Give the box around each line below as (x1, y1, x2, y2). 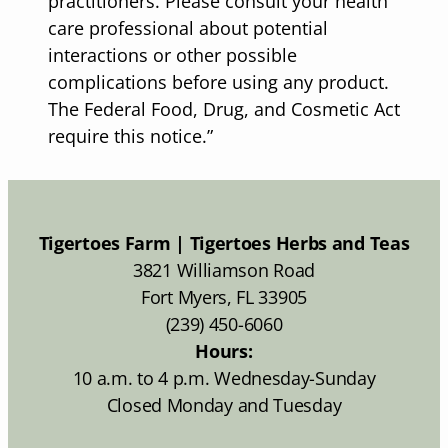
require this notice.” (48, 123, 213, 148)
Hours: (195, 338, 253, 363)
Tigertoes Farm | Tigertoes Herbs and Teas (38, 230, 410, 255)
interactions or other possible (48, 42, 297, 67)
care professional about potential (48, 15, 328, 40)
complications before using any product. (48, 69, 389, 94)
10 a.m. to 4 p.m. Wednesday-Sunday (72, 365, 376, 390)
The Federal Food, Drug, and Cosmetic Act (48, 96, 400, 121)
